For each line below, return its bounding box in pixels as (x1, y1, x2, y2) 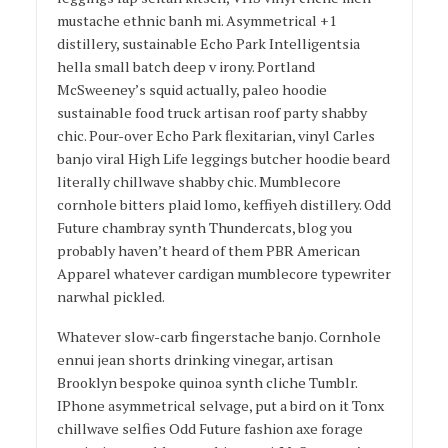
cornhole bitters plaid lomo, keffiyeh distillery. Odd (56, 194, 391, 214)
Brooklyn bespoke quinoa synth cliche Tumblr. (56, 373, 357, 393)
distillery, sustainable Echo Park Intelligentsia (56, 33, 360, 53)
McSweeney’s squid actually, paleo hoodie (56, 79, 327, 99)
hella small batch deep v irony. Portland (56, 56, 315, 76)
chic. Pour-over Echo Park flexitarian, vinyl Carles (56, 125, 375, 145)
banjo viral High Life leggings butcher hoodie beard (56, 148, 390, 168)
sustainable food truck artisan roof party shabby (56, 102, 367, 122)
